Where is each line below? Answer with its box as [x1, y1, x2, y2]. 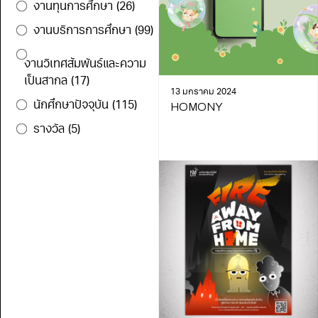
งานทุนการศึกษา [33, 1, 113, 13]
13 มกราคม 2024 [170, 87, 236, 97]
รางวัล [33, 124, 65, 136]
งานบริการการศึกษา [33, 26, 131, 37]
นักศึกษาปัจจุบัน [33, 100, 109, 111]
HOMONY [170, 100, 223, 113]
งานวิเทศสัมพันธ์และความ [24, 59, 146, 70]
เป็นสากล [24, 76, 67, 87]
